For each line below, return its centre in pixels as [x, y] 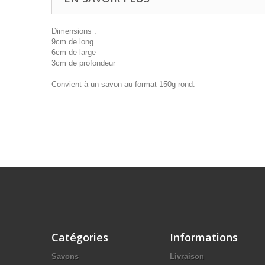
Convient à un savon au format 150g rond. [123, 84]
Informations [204, 237]
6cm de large [74, 52]
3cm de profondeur [83, 63]
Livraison [187, 256]
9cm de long [72, 42]
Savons [65, 256]
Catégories [80, 237]
